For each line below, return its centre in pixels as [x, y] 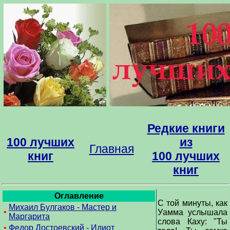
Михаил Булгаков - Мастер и [63, 207]
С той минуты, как [193, 203]
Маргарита [29, 216]
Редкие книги [186, 128]
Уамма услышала [193, 212]
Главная [111, 149]
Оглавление [79, 196]
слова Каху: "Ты [193, 222]
